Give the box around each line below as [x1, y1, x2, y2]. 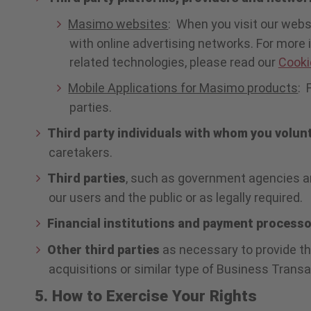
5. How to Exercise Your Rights [35, 286, 257, 305]
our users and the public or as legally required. [48, 190, 303, 205]
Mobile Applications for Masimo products [68, 80, 299, 95]
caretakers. [48, 144, 112, 160]
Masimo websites [68, 16, 169, 31]
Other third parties [47, 242, 163, 257]
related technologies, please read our [69, 54, 278, 69]
